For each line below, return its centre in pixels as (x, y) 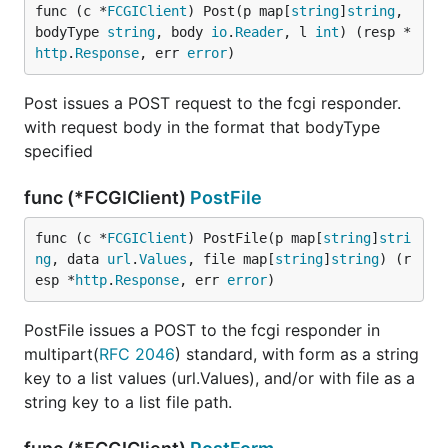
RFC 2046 (137, 354)
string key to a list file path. (128, 402)
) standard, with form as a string (297, 354)
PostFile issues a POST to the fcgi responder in (202, 330)
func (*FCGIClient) (107, 197)
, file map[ (231, 259)
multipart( (61, 354)
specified (58, 151)
